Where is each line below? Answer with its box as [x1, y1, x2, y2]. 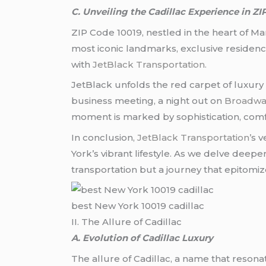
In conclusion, [71, 131, 138, 143]
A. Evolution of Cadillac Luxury [71, 232, 214, 244]
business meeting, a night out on [71, 95, 225, 107]
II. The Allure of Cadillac [71, 216, 182, 228]
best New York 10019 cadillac [71, 200, 205, 212]
